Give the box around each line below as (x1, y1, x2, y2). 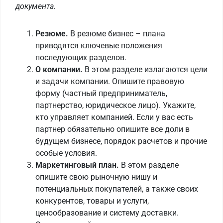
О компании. (35, 65, 83, 75)
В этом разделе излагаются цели (83, 65, 208, 75)
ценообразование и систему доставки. (35, 208, 179, 218)
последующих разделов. (35, 53, 126, 63)
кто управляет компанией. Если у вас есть (35, 112, 193, 122)
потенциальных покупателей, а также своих (35, 184, 198, 194)
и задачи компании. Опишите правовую (35, 77, 184, 87)
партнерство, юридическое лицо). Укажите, (35, 101, 196, 111)
